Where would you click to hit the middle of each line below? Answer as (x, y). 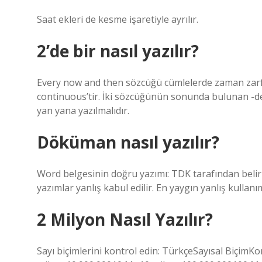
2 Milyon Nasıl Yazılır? (125, 219)
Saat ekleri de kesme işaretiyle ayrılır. (118, 19)
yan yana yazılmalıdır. (83, 111)
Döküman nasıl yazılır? (128, 142)
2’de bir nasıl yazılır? (118, 51)
